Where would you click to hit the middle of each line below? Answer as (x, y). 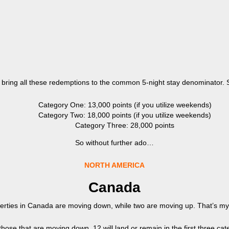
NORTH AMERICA (114, 165)
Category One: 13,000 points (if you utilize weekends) (125, 105)
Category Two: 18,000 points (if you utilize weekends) (125, 115)
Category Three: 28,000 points (125, 125)
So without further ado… (114, 143)
